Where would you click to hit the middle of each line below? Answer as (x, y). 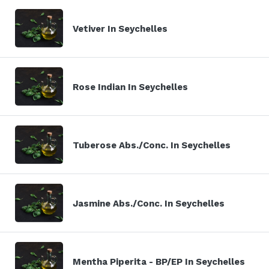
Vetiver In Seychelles (120, 29)
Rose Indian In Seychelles (130, 87)
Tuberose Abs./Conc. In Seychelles (152, 145)
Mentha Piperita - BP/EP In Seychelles (159, 261)
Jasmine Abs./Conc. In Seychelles (149, 203)
